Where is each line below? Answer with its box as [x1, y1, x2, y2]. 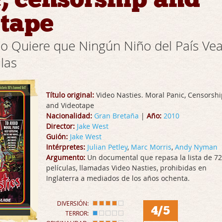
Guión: [46, 132, 68, 141]
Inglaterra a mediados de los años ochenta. [46, 173, 190, 183]
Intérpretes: [46, 142, 85, 152]
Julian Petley [87, 142, 127, 152]
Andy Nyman [175, 142, 218, 152]
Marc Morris [131, 142, 171, 152]
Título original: [46, 90, 94, 100]
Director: [46, 121, 75, 131]
